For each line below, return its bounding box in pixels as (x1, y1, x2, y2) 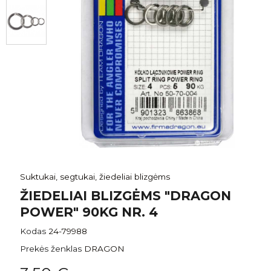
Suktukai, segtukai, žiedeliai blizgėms (20, 171, 171, 181)
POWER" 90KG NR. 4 (20, 204, 158, 220)
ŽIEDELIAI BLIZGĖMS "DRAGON (20, 188, 232, 203)
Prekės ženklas (20, 243, 82, 253)
